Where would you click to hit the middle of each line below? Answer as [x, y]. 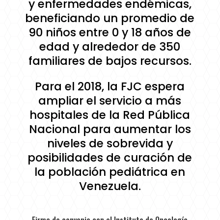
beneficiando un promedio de [110, 18]
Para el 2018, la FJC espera [110, 86]
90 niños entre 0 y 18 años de [110, 32]
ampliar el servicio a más [110, 100]
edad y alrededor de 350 [110, 46]
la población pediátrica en [110, 172]
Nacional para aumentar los [110, 129]
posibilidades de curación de [110, 157]
